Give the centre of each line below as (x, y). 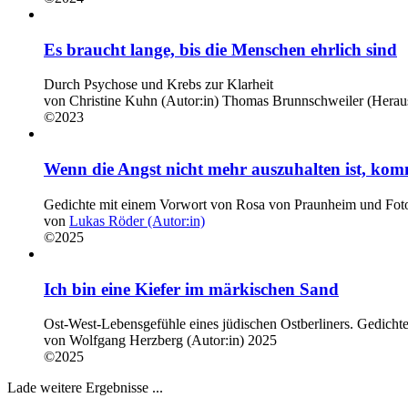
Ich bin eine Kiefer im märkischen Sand (191, 289)
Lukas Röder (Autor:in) (137, 220)
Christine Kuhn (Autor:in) (144, 101)
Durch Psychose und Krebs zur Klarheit (158, 85)
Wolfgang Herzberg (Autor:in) (157, 341)
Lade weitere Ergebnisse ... (85, 388)
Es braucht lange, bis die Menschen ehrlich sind (220, 49)
